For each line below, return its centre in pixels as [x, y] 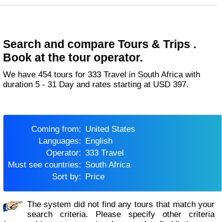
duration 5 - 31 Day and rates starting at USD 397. [96, 85]
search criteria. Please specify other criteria [121, 215]
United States [113, 129]
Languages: [62, 141]
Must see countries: [48, 165]
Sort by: [69, 176]
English [101, 141]
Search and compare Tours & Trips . [100, 44]
